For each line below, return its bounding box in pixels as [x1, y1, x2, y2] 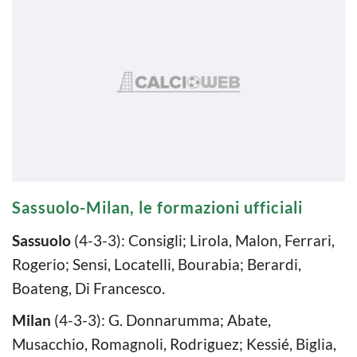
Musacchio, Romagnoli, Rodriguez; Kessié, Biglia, [12, 334, 336, 353]
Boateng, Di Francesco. [12, 278, 165, 297]
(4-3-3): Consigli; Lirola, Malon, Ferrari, [71, 230, 335, 249]
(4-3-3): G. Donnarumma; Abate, [51, 310, 271, 329]
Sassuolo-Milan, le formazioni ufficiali [12, 197, 303, 217]
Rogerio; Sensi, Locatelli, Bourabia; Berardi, [12, 254, 301, 273]
